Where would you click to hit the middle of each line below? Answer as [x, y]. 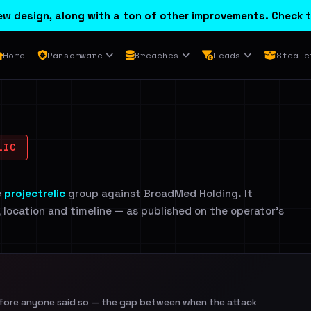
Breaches [157, 55]
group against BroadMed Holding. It [159, 193]
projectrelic [35, 193]
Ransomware [75, 55]
